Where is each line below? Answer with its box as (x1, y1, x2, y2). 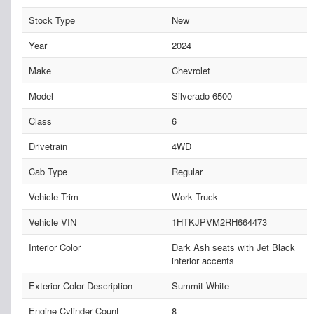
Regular (171, 164, 203, 178)
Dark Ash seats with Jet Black (171, 240, 295, 254)
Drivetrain (29, 139, 67, 153)
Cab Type (29, 164, 67, 178)
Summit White (171, 278, 229, 292)
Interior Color (29, 240, 81, 254)
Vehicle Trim (29, 189, 78, 203)
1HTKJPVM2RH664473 (171, 214, 267, 228)
